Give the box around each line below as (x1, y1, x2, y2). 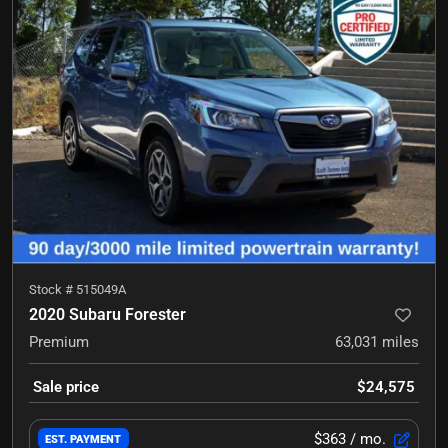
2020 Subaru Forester (29, 304, 186, 324)
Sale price (33, 377, 99, 396)
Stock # (29, 281, 76, 297)
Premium (29, 332, 89, 351)
